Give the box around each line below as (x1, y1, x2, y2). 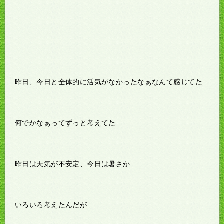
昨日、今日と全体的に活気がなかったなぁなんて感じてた (15, 77, 202, 86)
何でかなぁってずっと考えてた (15, 118, 116, 127)
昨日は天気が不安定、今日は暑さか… (15, 159, 138, 168)
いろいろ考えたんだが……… (15, 200, 109, 209)
